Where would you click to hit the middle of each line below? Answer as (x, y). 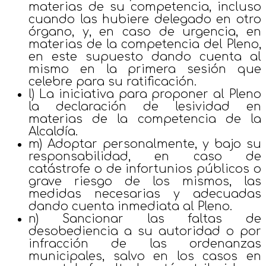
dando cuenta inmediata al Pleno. (130, 206)
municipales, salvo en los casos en (145, 256)
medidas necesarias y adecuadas (145, 194)
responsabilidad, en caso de (145, 156)
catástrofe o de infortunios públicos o (145, 169)
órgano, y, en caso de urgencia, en (145, 31)
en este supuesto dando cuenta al (145, 56)
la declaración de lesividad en (145, 106)
